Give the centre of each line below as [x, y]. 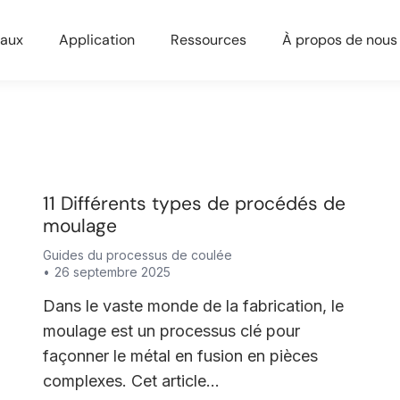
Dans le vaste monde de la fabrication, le [193, 306]
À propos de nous [340, 40]
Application [97, 40]
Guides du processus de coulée [137, 255]
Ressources [208, 40]
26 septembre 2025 [112, 272]
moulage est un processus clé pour [171, 331]
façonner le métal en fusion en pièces [180, 356]
